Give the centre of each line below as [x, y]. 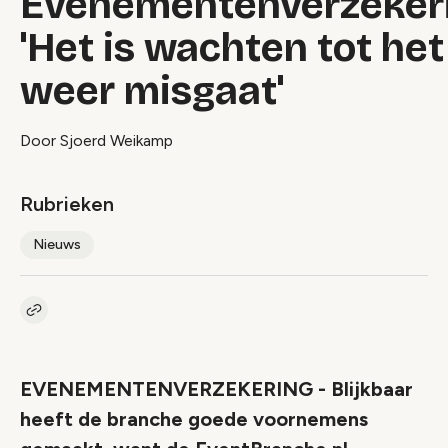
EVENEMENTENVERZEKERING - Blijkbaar [216, 389]
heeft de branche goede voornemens [194, 419]
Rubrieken [67, 204]
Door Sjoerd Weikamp [96, 140]
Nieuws [57, 244]
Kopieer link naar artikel [109, 318]
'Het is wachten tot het [232, 48]
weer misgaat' [152, 91]
